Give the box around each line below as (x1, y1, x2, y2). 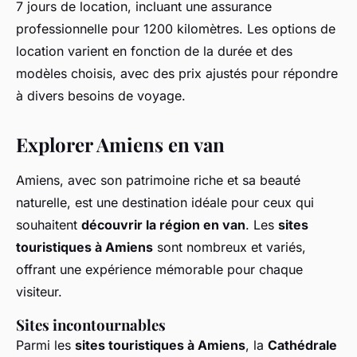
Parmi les (16, 336, 75, 353)
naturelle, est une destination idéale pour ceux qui (16, 194, 314, 210)
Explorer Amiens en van (16, 131, 225, 157)
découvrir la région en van (81, 216, 245, 233)
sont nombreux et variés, (153, 238, 306, 255)
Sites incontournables (16, 314, 166, 335)
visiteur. (16, 283, 62, 300)
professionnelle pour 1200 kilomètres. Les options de (16, 20, 335, 37)
